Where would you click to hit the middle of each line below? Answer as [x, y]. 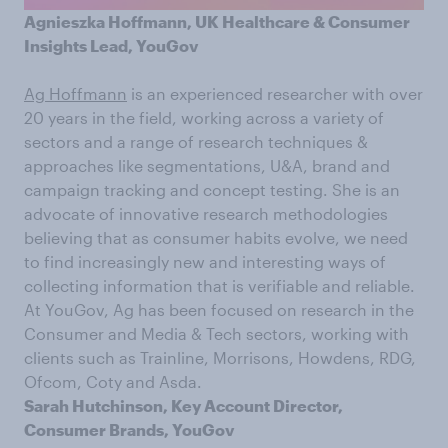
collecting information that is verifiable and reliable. [219, 285]
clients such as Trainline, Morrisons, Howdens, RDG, [220, 357]
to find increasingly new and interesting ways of [205, 261]
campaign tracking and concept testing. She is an [212, 189]
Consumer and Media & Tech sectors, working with [216, 333]
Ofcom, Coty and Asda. [113, 381]
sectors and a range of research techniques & [196, 141]
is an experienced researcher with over [275, 93]
